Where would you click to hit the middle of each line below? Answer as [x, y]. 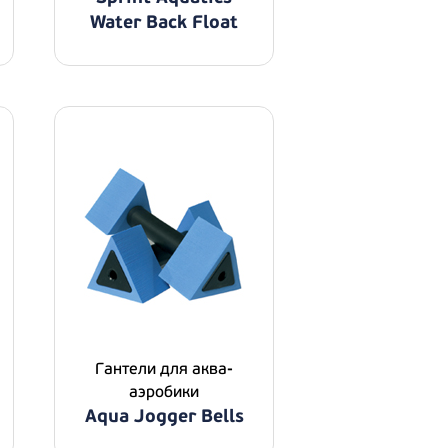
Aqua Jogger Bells [164, 416]
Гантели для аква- [164, 369]
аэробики [164, 392]
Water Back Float [164, 22]
